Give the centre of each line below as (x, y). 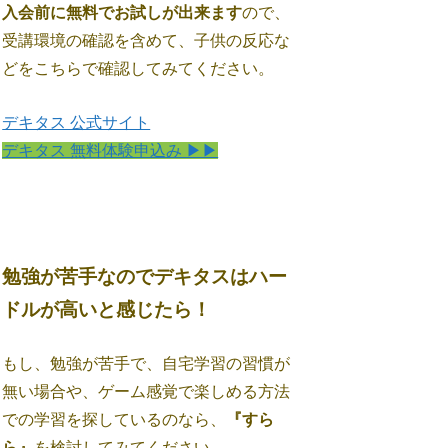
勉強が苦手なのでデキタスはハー (145, 277)
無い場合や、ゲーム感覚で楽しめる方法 (146, 391)
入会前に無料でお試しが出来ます (122, 12)
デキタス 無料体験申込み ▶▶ (110, 151)
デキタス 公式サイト (76, 123)
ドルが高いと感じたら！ (107, 310)
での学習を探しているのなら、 (114, 419)
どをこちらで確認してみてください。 (138, 68)
